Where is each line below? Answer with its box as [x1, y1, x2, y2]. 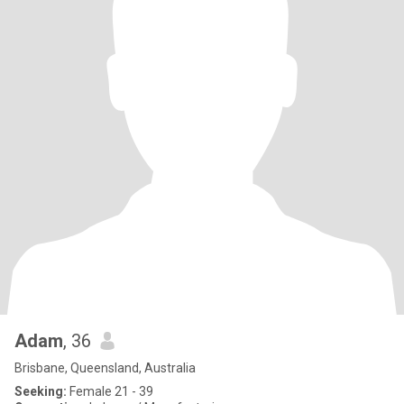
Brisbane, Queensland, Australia [14, 361, 196, 375]
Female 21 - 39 [67, 384, 153, 399]
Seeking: [14, 384, 67, 399]
